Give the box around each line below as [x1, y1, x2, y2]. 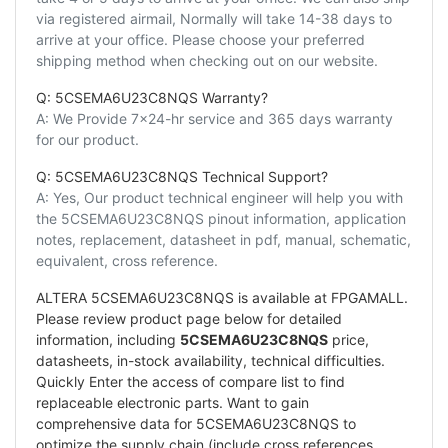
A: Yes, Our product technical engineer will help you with [36, 188, 403, 206]
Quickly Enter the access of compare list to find [36, 372, 345, 390]
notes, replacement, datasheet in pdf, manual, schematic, [36, 230, 411, 248]
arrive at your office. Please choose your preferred [36, 30, 365, 48]
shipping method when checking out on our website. [36, 51, 378, 69]
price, [328, 330, 369, 348]
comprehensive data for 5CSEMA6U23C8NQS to [36, 414, 356, 432]
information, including [36, 330, 180, 348]
